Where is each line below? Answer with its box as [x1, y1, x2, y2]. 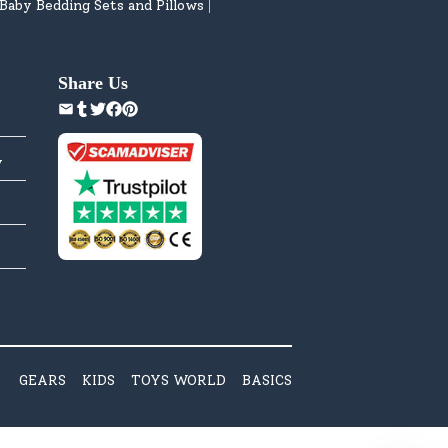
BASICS [242, 371, 292, 389]
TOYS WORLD [131, 371, 226, 389]
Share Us [58, 72, 128, 93]
